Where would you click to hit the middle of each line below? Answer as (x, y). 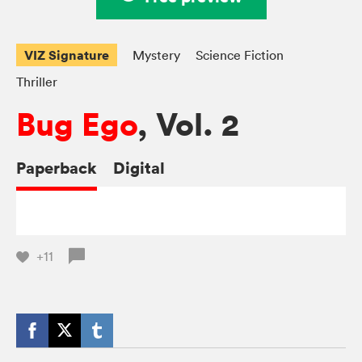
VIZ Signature (67, 55)
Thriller (37, 81)
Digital (139, 167)
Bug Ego (77, 124)
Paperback (57, 167)
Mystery (156, 55)
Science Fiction (240, 55)
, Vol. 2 (188, 124)
